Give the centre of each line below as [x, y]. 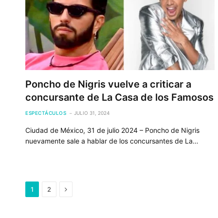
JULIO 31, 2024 [92, 113]
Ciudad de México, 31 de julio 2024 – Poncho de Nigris [112, 130]
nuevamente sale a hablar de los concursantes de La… [112, 141]
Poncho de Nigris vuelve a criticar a [108, 84]
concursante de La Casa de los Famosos [119, 97]
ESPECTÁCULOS [46, 113]
